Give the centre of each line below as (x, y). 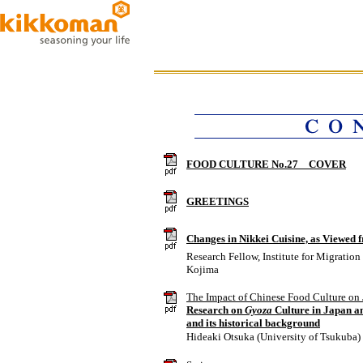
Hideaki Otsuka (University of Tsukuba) (273, 337)
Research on (216, 310)
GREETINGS (218, 201)
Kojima (203, 269)
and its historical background (253, 323)
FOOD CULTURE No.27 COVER (266, 164)
